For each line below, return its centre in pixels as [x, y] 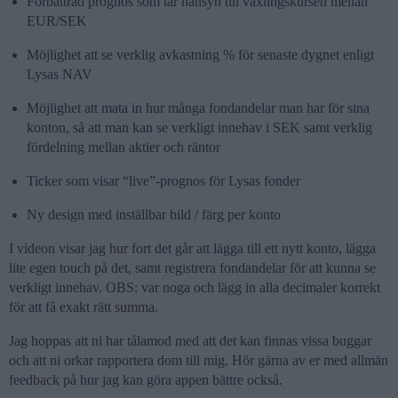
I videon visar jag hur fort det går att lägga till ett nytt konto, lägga [192, 248]
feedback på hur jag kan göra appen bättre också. [146, 380]
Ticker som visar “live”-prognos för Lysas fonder [163, 181]
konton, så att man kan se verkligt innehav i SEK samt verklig [199, 127]
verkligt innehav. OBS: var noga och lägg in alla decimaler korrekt [195, 287]
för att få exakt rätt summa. [84, 307]
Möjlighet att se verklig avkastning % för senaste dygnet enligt [200, 55]
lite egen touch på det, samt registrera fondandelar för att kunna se [192, 268]
